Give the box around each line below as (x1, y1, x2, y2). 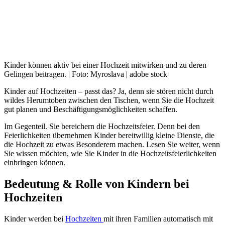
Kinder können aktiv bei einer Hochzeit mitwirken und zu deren (4, 60, 206, 69)
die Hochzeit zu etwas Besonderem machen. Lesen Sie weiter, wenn (4, 140, 220, 149)
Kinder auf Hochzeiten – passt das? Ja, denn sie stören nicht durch (4, 86, 213, 95)
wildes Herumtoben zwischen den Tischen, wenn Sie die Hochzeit (4, 95, 214, 104)
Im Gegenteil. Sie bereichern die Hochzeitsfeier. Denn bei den (4, 122, 200, 131)
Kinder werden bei (4, 214, 65, 223)
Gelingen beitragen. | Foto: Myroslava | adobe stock (4, 69, 167, 78)
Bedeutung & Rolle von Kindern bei (4, 177, 189, 190)
